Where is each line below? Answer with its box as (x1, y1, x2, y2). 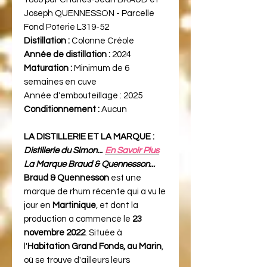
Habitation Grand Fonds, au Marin (27, 241, 162, 251)
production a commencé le (24, 214, 132, 223)
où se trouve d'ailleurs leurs (24, 255, 130, 265)
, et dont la (96, 200, 138, 210)
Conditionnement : (24, 104, 101, 114)
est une (109, 173, 141, 182)
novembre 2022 (24, 228, 85, 237)
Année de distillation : (24, 49, 110, 59)
